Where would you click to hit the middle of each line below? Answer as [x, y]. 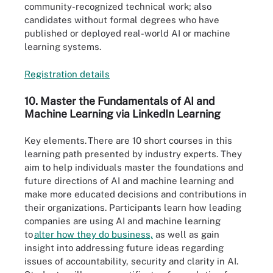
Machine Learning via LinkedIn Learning [122, 114]
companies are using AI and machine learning [122, 221]
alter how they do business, [94, 234]
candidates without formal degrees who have [122, 20]
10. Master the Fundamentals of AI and [119, 101]
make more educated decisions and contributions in [136, 194]
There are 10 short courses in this [159, 140]
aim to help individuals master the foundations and [134, 167]
